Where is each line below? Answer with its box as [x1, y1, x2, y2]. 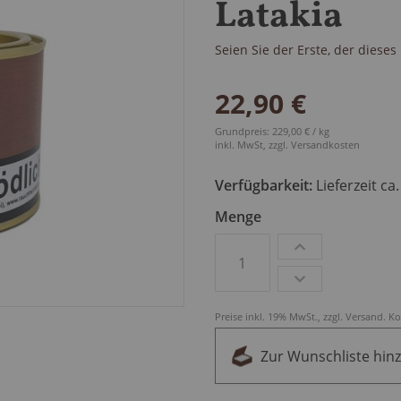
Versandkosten [290, 138, 360, 152]
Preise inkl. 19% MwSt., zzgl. [214, 310, 346, 324]
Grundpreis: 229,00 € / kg [214, 124, 329, 139]
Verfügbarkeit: [214, 175, 316, 196]
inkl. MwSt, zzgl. [214, 138, 291, 152]
